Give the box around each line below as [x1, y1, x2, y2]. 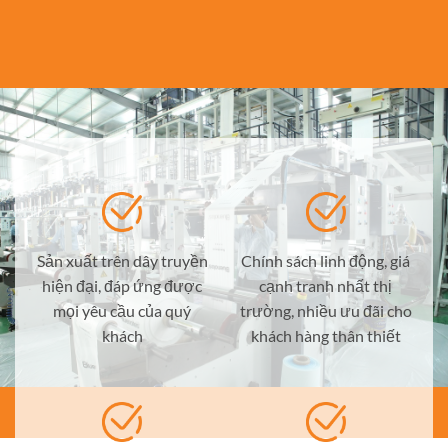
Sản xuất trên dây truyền [36, 250, 208, 270]
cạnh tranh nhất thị [259, 275, 393, 295]
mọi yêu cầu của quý [53, 300, 192, 320]
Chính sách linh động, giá [241, 250, 411, 270]
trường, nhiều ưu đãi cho [239, 300, 412, 320]
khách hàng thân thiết [250, 325, 401, 345]
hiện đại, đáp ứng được [42, 275, 203, 295]
